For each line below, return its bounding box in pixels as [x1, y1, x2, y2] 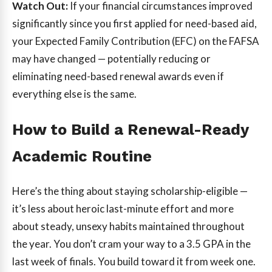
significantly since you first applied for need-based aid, [12, 17, 257, 30]
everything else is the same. [12, 87, 137, 101]
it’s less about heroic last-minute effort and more [12, 202, 234, 215]
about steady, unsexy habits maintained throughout [12, 219, 245, 233]
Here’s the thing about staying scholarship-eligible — [12, 184, 248, 197]
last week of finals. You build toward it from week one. [12, 254, 256, 268]
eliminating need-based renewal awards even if [12, 70, 224, 83]
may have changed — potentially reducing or [12, 52, 211, 66]
